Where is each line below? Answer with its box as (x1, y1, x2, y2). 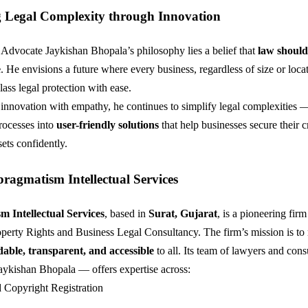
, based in (104, 207, 148, 219)
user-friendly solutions (56, 118, 159, 131)
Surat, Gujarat (148, 207, 217, 219)
